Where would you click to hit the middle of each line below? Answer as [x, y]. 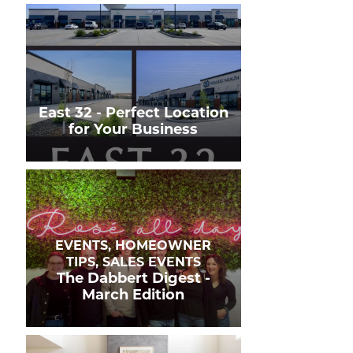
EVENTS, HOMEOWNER [134, 245]
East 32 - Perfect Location [133, 113]
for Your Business [134, 129]
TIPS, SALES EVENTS [133, 262]
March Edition [134, 295]
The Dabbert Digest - [133, 278]
